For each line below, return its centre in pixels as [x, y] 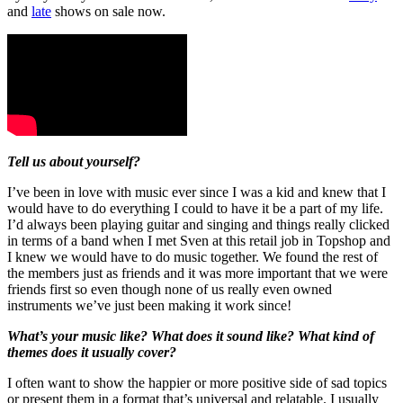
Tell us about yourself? [74, 161]
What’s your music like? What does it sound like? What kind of [191, 336]
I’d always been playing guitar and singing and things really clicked [198, 224]
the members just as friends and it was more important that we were [197, 273]
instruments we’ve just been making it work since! [149, 305]
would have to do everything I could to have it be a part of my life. [195, 208]
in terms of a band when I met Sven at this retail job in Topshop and [199, 240]
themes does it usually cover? [92, 352]
